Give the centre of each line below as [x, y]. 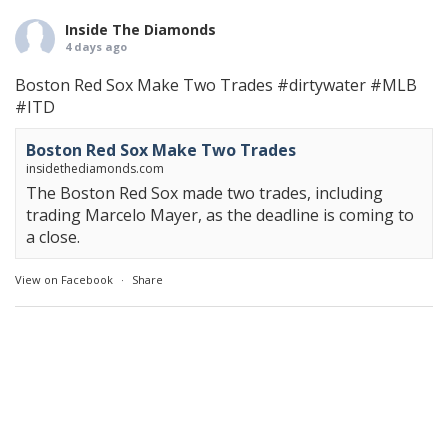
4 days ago [96, 47]
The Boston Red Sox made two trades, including [204, 193]
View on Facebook [64, 280]
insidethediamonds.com [95, 169]
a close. [53, 237]
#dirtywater [321, 85]
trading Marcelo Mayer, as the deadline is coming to [220, 215]
